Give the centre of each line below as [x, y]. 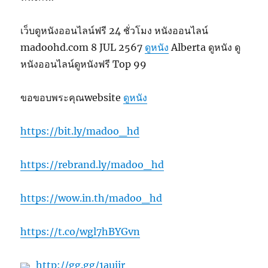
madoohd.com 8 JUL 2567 [83, 47]
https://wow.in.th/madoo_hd [92, 198]
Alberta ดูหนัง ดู [205, 47]
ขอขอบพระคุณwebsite [72, 97]
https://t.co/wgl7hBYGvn [80, 231]
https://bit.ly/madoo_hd [80, 131]
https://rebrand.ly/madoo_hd [92, 164]
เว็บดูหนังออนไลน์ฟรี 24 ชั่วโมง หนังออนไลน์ [115, 30]
